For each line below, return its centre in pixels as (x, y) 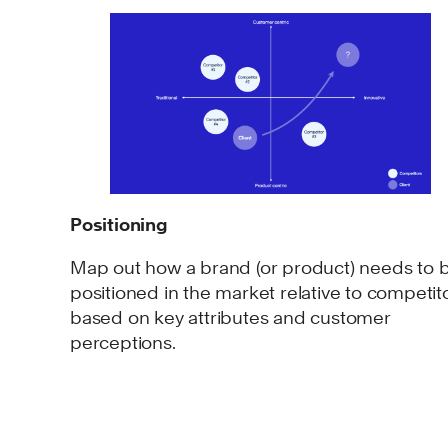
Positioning (119, 224)
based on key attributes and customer (230, 317)
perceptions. (123, 342)
